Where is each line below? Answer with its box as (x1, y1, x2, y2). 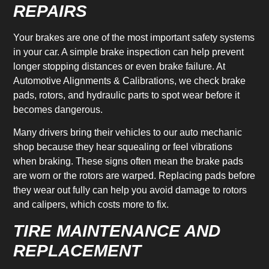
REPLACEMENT (13, 241, 142, 260)
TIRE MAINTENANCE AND (13, 221, 221, 240)
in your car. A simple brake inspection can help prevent (13, 46, 244, 57)
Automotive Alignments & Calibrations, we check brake (13, 75, 246, 86)
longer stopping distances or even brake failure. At (13, 61, 226, 71)
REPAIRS (13, 1, 88, 20)
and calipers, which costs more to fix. (13, 199, 169, 210)
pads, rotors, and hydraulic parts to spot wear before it (13, 89, 240, 100)
